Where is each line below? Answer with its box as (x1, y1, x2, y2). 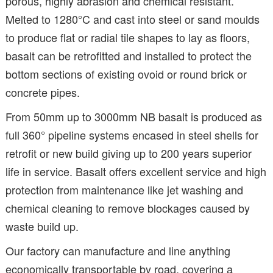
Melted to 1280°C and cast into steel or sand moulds (5, 10, 260, 27)
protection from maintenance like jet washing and (5, 181, 243, 197)
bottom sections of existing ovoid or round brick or (5, 65, 247, 82)
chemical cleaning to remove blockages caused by (5, 199, 250, 216)
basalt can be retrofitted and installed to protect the (5, 47, 252, 63)
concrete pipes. (5, 83, 80, 100)
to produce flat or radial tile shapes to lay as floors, (5, 29, 250, 45)
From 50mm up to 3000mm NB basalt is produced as (5, 108, 262, 124)
